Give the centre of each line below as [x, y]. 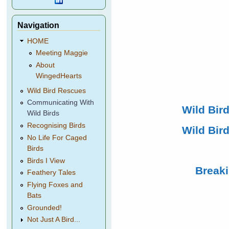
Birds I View [46, 161]
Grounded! [45, 208]
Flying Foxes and [55, 185]
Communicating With [61, 103]
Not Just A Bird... [54, 220]
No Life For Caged [57, 138]
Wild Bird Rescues [57, 90]
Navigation [39, 25]
